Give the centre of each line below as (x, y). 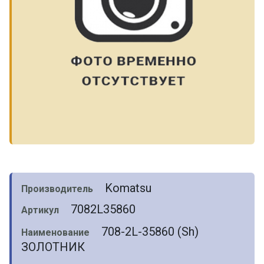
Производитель (57, 189)
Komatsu (128, 188)
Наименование (55, 233)
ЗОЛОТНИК (53, 247)
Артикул (40, 210)
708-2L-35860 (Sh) (150, 232)
